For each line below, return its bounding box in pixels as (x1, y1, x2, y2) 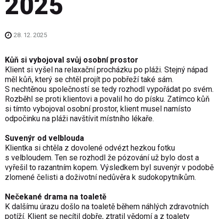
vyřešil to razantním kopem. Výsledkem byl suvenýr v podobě (5, 163, 214, 173)
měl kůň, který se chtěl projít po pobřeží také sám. (5, 75, 174, 85)
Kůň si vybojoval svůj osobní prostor (5, 55, 138, 65)
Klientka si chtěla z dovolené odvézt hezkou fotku (5, 143, 175, 153)
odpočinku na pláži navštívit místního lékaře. (5, 114, 154, 124)
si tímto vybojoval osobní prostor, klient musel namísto (5, 104, 191, 114)
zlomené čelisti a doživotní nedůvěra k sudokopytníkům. (5, 173, 196, 182)
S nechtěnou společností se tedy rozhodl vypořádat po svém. (5, 85, 214, 94)
